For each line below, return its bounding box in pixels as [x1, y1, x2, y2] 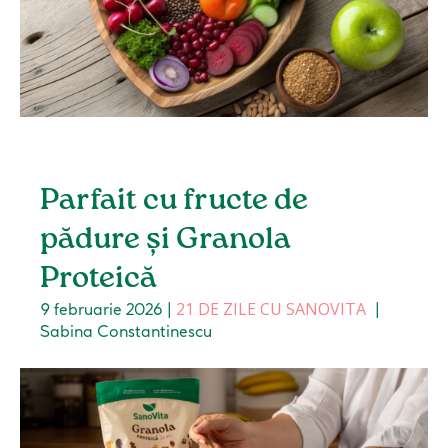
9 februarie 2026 [40, 299, 164, 320]
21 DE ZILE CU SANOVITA [176, 298, 367, 321]
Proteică [40, 264, 158, 295]
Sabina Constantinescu [40, 321, 213, 342]
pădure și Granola [40, 225, 292, 256]
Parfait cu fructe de [40, 186, 309, 217]
